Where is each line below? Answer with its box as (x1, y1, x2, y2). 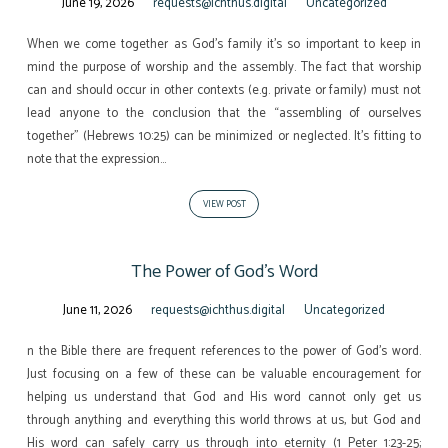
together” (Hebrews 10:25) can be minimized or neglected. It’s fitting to (26, 125, 422, 147)
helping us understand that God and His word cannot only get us (26, 386, 422, 408)
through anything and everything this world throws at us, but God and (26, 409, 422, 431)
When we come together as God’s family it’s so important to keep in (26, 33, 422, 55)
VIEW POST (202, 197, 246, 213)
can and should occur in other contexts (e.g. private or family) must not (26, 79, 422, 101)
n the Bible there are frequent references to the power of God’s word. (26, 340, 422, 362)
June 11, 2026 (63, 300, 132, 322)
